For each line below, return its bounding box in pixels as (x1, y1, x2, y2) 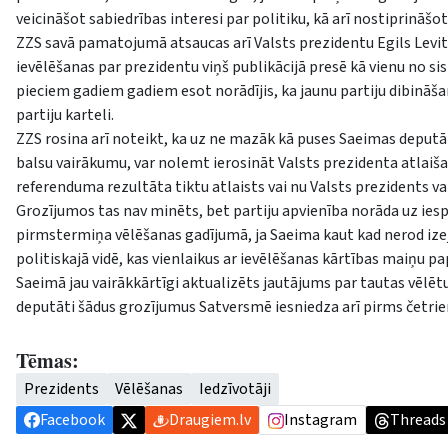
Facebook (40, 409, 105, 431)
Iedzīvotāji (199, 378, 271, 400)
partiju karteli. (16, 104, 114, 126)
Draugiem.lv (169, 409, 251, 431)
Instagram (284, 409, 357, 431)
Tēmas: (16, 346, 79, 375)
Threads (390, 409, 446, 431)
